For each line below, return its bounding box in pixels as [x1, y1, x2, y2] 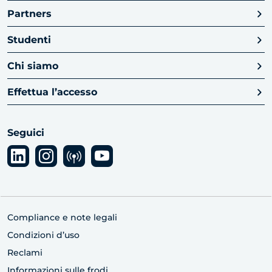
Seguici [7, 127, 44, 139]
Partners [7, 8, 52, 20]
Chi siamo [7, 60, 58, 72]
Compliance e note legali [7, 212, 117, 223]
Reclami [7, 247, 42, 259]
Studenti [7, 34, 51, 46]
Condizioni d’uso [7, 229, 80, 241]
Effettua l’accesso [7, 86, 97, 98]
